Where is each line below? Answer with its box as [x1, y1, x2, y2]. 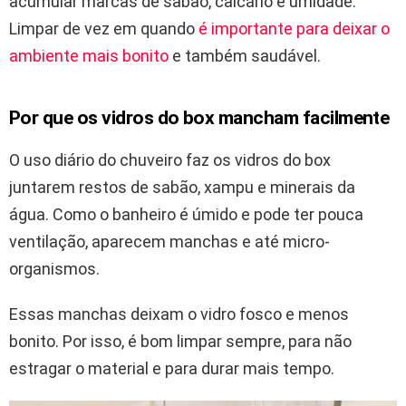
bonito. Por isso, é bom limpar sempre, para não [9, 331, 352, 351]
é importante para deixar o [195, 18, 390, 38]
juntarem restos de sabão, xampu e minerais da [9, 177, 355, 197]
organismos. [9, 258, 100, 278]
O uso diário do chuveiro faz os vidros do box [9, 150, 331, 169]
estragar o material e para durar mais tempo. [9, 358, 334, 378]
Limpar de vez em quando [9, 18, 195, 38]
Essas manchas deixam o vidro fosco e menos [9, 304, 349, 324]
